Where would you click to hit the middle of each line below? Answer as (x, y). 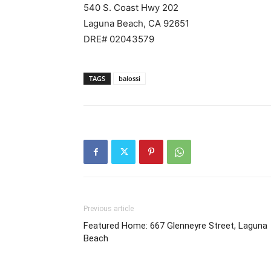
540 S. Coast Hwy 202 (131, 8)
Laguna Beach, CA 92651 (136, 24)
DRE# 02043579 (119, 39)
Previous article (109, 209)
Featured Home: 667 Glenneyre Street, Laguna (175, 226)
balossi (129, 79)
